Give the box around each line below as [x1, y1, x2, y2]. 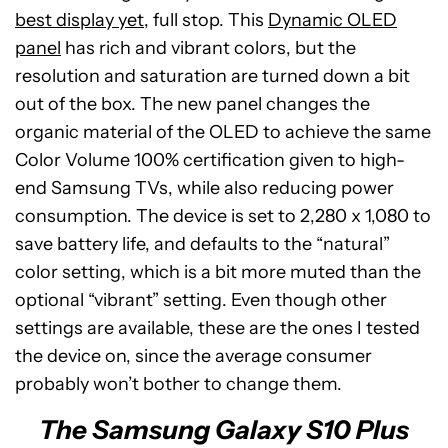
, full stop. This [144, 8, 268, 31]
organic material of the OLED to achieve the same [15, 120, 431, 143]
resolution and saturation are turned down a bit [15, 64, 410, 87]
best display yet [15, 8, 144, 31]
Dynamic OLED [268, 8, 397, 31]
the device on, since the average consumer [15, 344, 372, 367]
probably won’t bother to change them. [15, 372, 342, 395]
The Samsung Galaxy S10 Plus [39, 413, 409, 446]
